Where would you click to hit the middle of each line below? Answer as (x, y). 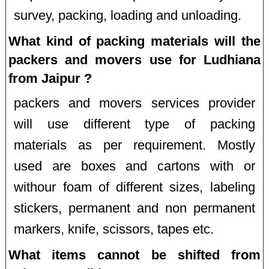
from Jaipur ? (50, 78)
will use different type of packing (134, 124)
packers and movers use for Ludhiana (134, 59)
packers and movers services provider (134, 103)
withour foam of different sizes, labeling (134, 187)
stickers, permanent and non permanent (134, 208)
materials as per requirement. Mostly (134, 145)
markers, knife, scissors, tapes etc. (114, 229)
